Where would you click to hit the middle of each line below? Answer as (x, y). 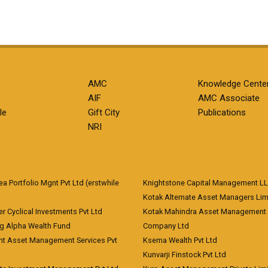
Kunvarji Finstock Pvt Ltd (185, 255)
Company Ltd (166, 226)
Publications (222, 112)
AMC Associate (229, 98)
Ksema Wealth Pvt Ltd (180, 240)
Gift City (104, 112)
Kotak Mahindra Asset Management (205, 211)
